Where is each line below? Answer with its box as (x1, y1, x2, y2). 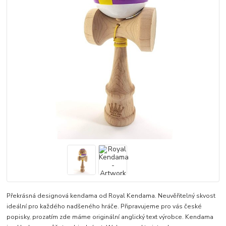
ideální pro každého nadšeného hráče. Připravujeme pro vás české (7, 202, 202, 211)
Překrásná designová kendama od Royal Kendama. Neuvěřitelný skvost (7, 192, 216, 200)
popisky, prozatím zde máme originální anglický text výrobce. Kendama (7, 213, 214, 221)
